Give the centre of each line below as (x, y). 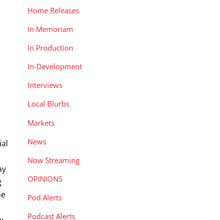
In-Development (55, 67)
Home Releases (53, 10)
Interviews (45, 85)
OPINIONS (45, 179)
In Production (50, 47)
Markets (41, 123)
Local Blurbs (48, 104)
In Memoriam (50, 29)
